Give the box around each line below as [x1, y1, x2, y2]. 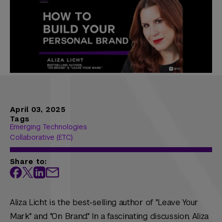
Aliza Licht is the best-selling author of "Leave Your [10, 197, 199, 208]
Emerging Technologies [10, 122, 87, 132]
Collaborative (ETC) [10, 133, 73, 142]
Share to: [10, 157, 47, 166]
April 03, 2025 [10, 105, 65, 114]
